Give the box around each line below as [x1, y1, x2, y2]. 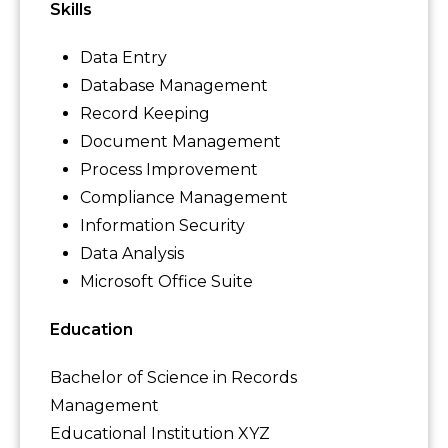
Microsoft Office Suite [80, 272, 253, 292]
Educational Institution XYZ [50, 424, 270, 444]
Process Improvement [80, 160, 258, 180]
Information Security [80, 216, 245, 236]
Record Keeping [80, 104, 210, 124]
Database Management [80, 76, 268, 96]
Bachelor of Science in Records [50, 368, 297, 388]
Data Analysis [80, 244, 184, 264]
